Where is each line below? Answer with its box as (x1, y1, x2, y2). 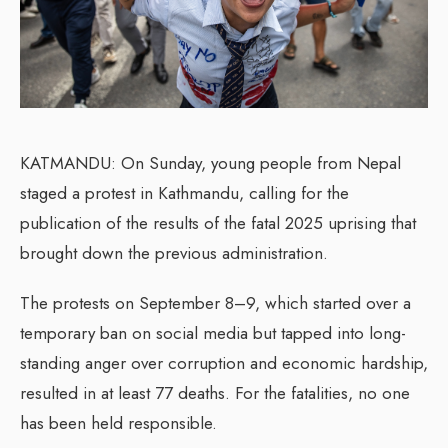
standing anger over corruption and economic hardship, (20, 350, 428, 375)
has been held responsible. (20, 410, 217, 435)
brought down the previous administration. (20, 240, 328, 265)
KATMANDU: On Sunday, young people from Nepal (20, 150, 401, 175)
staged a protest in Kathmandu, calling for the (20, 180, 349, 205)
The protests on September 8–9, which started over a (20, 290, 411, 315)
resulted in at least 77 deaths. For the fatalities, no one (20, 380, 410, 405)
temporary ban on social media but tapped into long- (20, 320, 406, 345)
